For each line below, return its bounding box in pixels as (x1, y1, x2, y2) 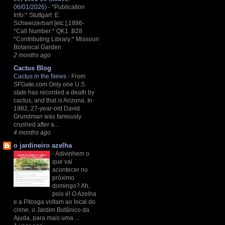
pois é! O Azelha (52, 190, 96, 198)
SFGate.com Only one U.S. (14, 80, 86, 88)
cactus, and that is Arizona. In (14, 96, 92, 104)
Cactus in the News (14, 72, 68, 80)
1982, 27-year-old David (14, 104, 80, 112)
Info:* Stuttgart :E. (14, 11, 60, 19)
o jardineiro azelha (14, 142, 72, 150)
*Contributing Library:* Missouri (14, 35, 99, 43)
